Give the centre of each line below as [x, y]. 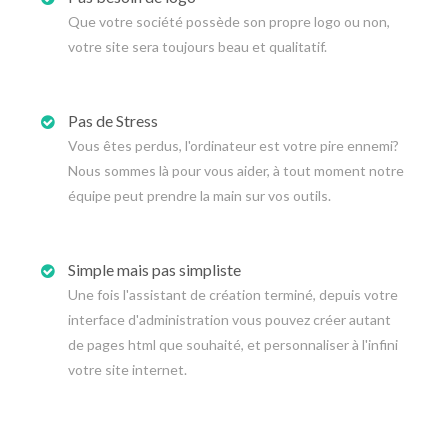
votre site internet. [127, 369]
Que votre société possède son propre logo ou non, [229, 21]
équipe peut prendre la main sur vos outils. [199, 195]
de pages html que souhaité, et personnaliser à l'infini [233, 344]
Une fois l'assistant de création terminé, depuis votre [233, 294]
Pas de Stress [113, 120]
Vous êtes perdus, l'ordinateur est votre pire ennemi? [233, 145]
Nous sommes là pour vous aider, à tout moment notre [236, 170]
